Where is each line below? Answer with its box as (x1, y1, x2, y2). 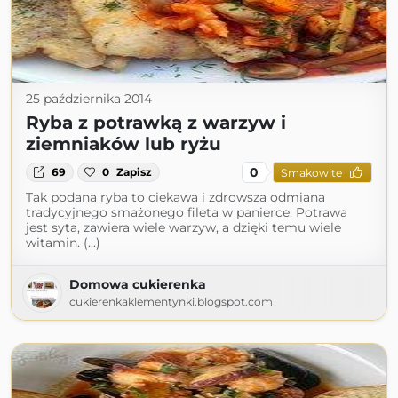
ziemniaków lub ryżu (26, 133, 221, 155)
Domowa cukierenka (69, 276, 206, 292)
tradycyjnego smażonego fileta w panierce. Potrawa (26, 204, 347, 220)
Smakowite (280, 165, 342, 179)
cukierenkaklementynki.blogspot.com (69, 295, 273, 308)
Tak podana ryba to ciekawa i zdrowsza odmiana (26, 189, 325, 205)
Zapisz (116, 165, 153, 179)
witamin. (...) (26, 235, 100, 251)
